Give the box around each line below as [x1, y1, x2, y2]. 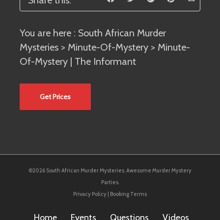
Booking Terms [110, 191, 147, 197]
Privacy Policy [73, 191, 107, 197]
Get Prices [40, 92, 71, 101]
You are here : [20, 27, 78, 39]
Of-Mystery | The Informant [20, 55, 136, 67]
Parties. [101, 179, 119, 186]
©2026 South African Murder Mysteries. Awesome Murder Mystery [28, 167, 192, 174]
